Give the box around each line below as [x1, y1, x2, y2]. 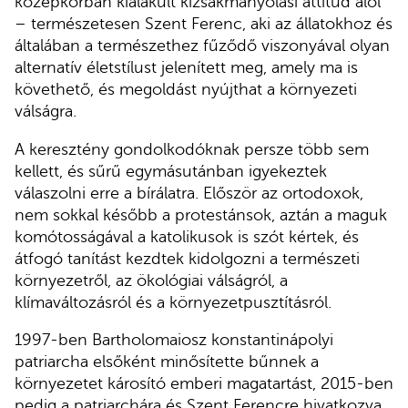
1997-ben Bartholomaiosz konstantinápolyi [15, 331, 333, 350]
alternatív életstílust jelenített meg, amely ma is [15, 58, 358, 77]
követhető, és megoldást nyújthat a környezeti [15, 80, 357, 99]
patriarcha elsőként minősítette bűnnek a [15, 352, 319, 372]
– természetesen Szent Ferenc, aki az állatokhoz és [15, 15, 393, 34]
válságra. [15, 102, 76, 121]
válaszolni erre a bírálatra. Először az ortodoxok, [15, 183, 363, 202]
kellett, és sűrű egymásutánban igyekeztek [15, 161, 327, 180]
